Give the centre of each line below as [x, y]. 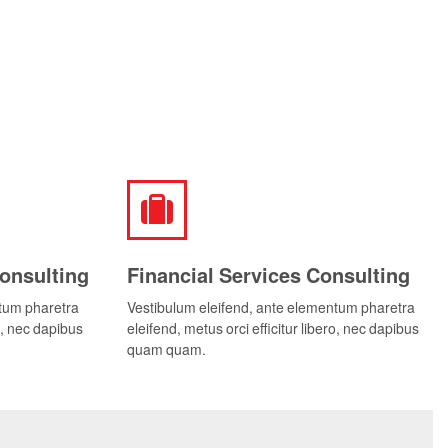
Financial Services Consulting [268, 274]
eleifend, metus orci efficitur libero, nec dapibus [273, 327]
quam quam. [166, 348]
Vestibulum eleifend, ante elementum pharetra [271, 306]
